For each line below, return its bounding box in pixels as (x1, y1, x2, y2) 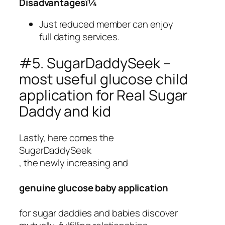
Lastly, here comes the (19, 131, 114, 144)
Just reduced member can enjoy (39, 18, 174, 31)
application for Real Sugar (19, 85, 188, 105)
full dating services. (39, 30, 120, 44)
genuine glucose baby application (19, 181, 168, 194)
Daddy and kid (19, 101, 111, 121)
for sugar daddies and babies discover (19, 206, 178, 219)
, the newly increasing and (19, 156, 129, 169)
